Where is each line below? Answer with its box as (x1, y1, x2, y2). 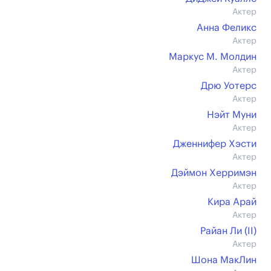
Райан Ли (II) (200, 226, 256, 236)
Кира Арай (207, 197, 256, 207)
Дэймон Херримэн (171, 168, 256, 178)
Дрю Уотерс (201, 81, 256, 91)
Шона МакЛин (191, 255, 256, 265)
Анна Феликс (197, 23, 256, 33)
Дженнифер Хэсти (173, 139, 256, 149)
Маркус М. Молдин (169, 52, 256, 62)
